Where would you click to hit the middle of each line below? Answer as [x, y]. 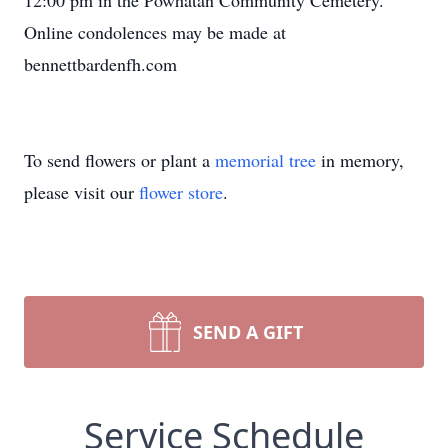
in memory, [360, 160]
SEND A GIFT [248, 332]
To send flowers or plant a [119, 160]
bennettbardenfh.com [100, 64]
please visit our [81, 192]
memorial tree [265, 160]
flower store [181, 192]
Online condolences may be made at [155, 32]
